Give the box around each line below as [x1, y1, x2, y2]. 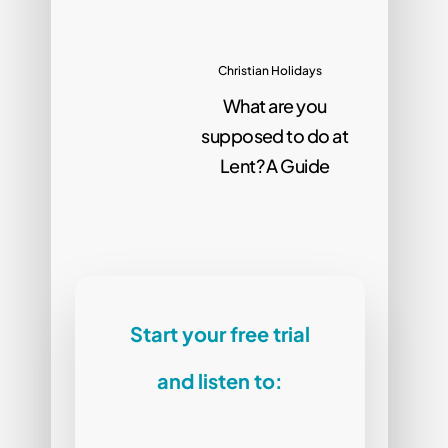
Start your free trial [129, 320, 310, 346]
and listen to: [156, 367, 283, 393]
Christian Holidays [217, 62, 322, 78]
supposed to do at [201, 123, 349, 147]
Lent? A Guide [219, 153, 330, 177]
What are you [222, 93, 327, 117]
